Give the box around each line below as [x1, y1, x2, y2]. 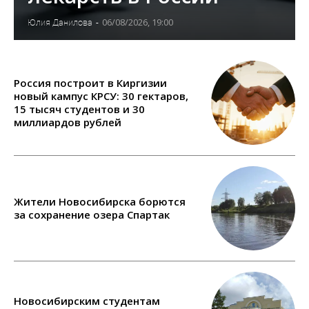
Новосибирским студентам [14, 293, 160, 308]
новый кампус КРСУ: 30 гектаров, [14, 88, 188, 103]
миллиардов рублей [14, 114, 121, 129]
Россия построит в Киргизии [14, 75, 167, 90]
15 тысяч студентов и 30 [14, 101, 145, 116]
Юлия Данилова [28, 17, 92, 28]
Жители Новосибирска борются [14, 195, 186, 209]
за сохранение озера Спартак [14, 208, 170, 222]
